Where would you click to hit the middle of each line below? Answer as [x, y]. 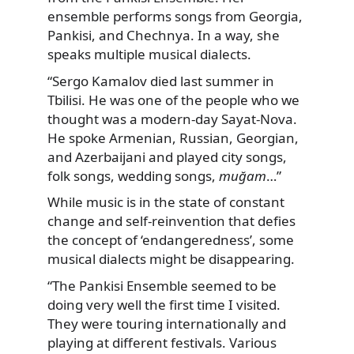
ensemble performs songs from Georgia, [175, 16]
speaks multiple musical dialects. [149, 54]
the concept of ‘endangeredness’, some [171, 240]
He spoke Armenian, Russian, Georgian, [173, 137]
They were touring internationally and [167, 323]
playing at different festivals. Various [162, 342]
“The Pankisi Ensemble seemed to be [162, 285]
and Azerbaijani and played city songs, [167, 156]
